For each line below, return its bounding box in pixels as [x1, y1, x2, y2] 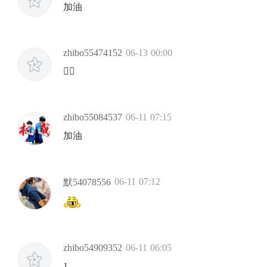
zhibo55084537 [63, 112, 122, 123]
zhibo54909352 [63, 243, 122, 253]
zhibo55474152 [63, 48, 122, 58]
